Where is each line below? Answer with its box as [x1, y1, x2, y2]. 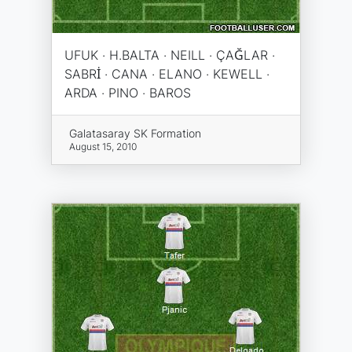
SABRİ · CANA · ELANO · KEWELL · [64, 66, 269, 82]
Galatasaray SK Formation [68, 126, 201, 140]
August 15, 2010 [68, 141, 137, 152]
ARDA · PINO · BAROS [64, 85, 191, 101]
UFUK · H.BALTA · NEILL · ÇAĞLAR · [64, 47, 275, 63]
